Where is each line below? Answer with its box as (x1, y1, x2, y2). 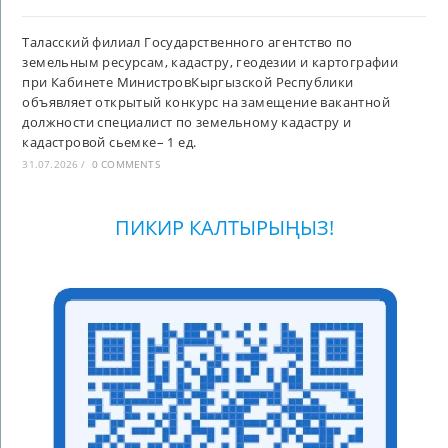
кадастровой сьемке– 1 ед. (22, 132, 197, 151)
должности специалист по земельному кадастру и (22, 112, 352, 131)
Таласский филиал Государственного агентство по (22, 32, 353, 51)
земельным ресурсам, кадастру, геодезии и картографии (22, 52, 399, 71)
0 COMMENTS (91, 156, 160, 171)
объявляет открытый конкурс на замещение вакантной (22, 92, 391, 111)
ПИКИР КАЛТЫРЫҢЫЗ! (114, 213, 334, 241)
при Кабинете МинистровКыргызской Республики (22, 72, 354, 91)
